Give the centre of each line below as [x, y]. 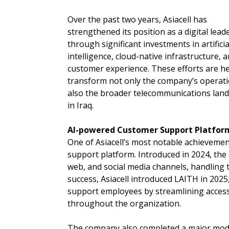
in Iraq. [81, 106]
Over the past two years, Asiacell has [137, 20]
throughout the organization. [124, 204]
